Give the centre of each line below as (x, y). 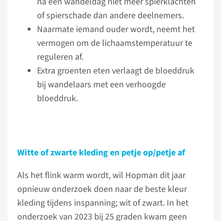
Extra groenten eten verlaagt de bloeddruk (116, 71)
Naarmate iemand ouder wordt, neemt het (116, 29)
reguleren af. (60, 57)
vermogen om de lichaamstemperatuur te (115, 43)
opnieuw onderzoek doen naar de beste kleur (102, 189)
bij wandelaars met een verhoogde (101, 85)
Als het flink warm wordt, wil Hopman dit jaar (101, 175)
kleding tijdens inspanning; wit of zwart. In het (103, 203)
